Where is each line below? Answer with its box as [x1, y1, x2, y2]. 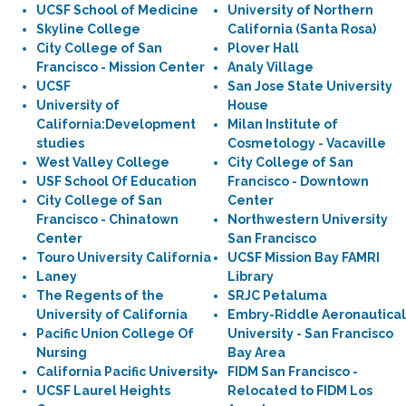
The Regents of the [36, 288, 164, 303]
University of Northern [227, 3, 373, 17]
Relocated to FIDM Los [227, 383, 372, 398]
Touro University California [36, 250, 211, 265]
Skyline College [36, 22, 140, 36]
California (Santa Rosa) [227, 22, 376, 36]
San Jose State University [227, 79, 392, 93]
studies [36, 136, 84, 150]
